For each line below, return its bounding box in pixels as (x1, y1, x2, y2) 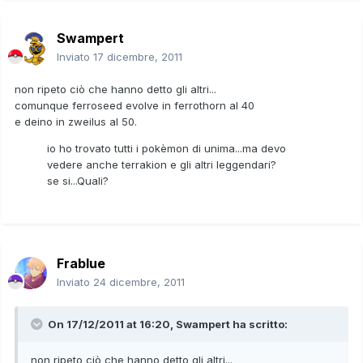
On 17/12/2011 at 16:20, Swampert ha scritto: (45, 317, 288, 331)
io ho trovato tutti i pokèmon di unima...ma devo (47, 141, 286, 155)
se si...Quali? (47, 173, 109, 187)
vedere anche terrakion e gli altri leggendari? (47, 157, 276, 171)
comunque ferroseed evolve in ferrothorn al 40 (15, 98, 254, 112)
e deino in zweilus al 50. (15, 114, 137, 128)
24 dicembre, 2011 (93, 275, 185, 288)
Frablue (57, 254, 105, 271)
